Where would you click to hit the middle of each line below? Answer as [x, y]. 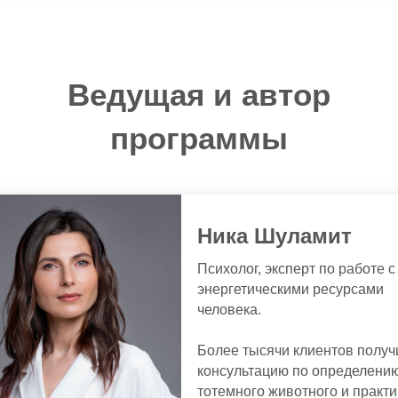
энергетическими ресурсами [291, 289]
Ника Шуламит [275, 236]
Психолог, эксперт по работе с [296, 269]
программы [199, 138]
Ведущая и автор [199, 95]
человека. [229, 310]
